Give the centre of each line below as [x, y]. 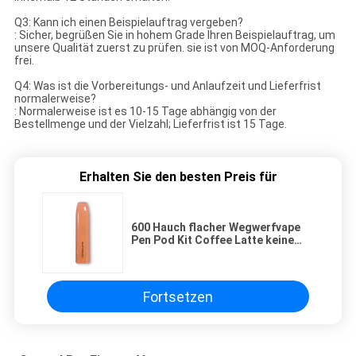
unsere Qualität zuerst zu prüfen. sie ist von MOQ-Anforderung [174, 48]
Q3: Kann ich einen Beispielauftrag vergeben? [128, 23]
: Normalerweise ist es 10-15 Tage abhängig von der [145, 112]
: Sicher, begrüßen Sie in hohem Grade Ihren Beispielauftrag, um [174, 35]
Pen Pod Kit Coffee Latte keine [213, 240]
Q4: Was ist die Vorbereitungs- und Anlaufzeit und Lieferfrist [167, 86]
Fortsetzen [178, 296]
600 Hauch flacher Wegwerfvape [216, 228]
